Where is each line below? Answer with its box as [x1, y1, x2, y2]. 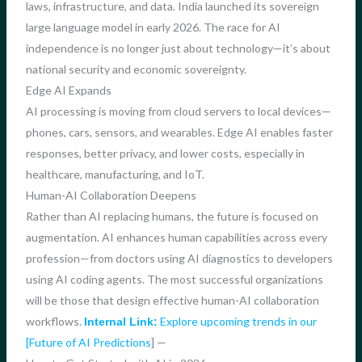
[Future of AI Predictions [25, 335, 151, 350]
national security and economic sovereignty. [25, 62, 246, 77]
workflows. [25, 314, 84, 329]
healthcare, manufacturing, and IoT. [25, 167, 204, 182]
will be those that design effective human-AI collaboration [25, 293, 319, 308]
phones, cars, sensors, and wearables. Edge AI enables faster [25, 125, 333, 140]
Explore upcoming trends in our [157, 314, 317, 329]
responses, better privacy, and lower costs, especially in [25, 146, 305, 161]
